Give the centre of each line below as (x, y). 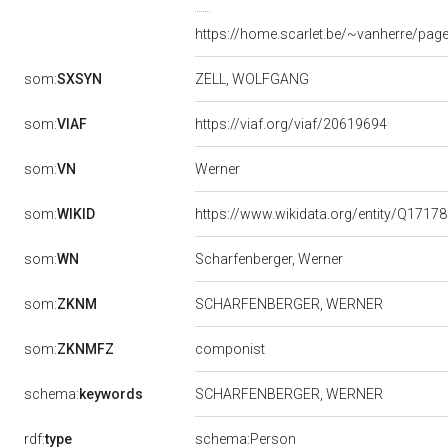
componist (231, 349)
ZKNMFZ (85, 349)
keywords (111, 394)
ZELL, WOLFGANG (253, 79)
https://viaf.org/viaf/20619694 (292, 124)
